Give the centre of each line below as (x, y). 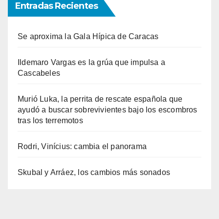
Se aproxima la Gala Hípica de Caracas (88, 37)
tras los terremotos (50, 121)
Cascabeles (39, 73)
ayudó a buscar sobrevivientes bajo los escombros (108, 110)
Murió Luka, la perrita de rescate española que (100, 99)
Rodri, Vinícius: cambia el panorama (82, 147)
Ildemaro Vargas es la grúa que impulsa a (91, 63)
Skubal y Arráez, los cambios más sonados (94, 173)
